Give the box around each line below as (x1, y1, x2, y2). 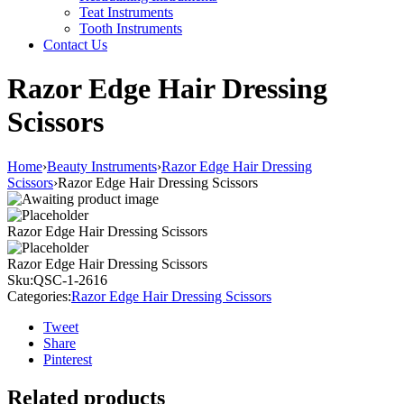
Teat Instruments (79, 5, 173, 20)
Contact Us (43, 37, 107, 52)
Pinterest (43, 351, 92, 367)
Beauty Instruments (47, 158, 157, 174)
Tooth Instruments (79, 21, 182, 36)
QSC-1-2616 (33, 271, 107, 288)
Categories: (7, 288, 71, 304)
